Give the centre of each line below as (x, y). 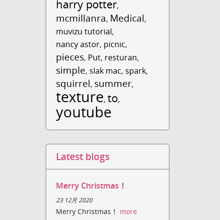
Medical (127, 18)
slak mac (106, 71)
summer (113, 83)
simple (71, 70)
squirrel (73, 83)
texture (80, 96)
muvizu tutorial (84, 31)
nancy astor (78, 44)
